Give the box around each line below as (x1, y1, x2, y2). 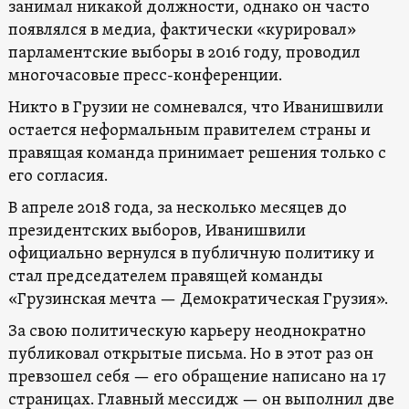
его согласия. (7, 165, 108, 187)
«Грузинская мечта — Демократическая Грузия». (7, 288, 388, 310)
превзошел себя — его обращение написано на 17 (7, 366, 386, 388)
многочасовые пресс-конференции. (7, 65, 282, 87)
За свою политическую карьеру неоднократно (7, 320, 366, 342)
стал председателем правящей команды (7, 266, 323, 288)
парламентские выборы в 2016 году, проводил (7, 42, 361, 64)
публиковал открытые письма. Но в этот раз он (7, 343, 373, 365)
